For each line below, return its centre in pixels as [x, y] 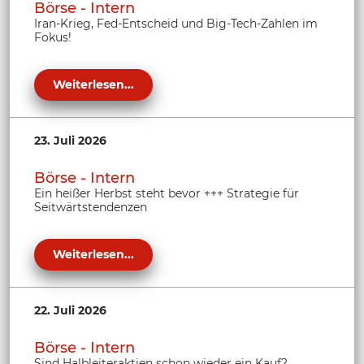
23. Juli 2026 [70, 141]
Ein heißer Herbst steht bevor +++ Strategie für [167, 193]
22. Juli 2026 [70, 310]
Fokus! [53, 38]
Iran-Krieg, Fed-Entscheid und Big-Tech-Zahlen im [176, 24]
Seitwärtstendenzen [91, 207]
